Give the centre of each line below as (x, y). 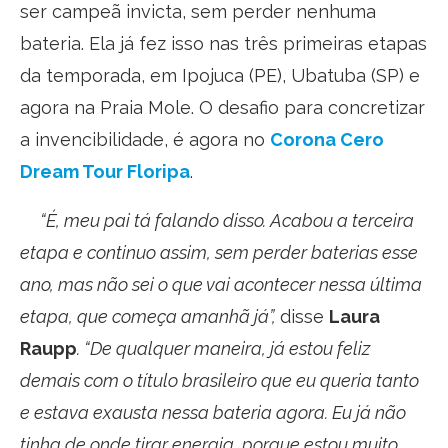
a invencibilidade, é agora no (145, 139)
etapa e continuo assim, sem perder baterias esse (219, 252)
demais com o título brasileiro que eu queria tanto (219, 380)
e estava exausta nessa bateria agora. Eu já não (213, 412)
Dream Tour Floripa (105, 171)
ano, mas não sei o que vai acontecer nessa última (221, 284)
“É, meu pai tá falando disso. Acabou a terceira (217, 220)
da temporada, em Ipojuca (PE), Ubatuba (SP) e (220, 75)
